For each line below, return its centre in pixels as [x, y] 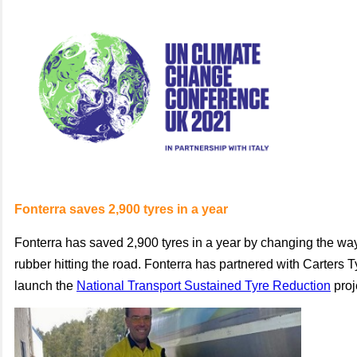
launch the [45, 286]
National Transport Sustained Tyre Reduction [204, 286]
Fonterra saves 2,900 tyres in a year [121, 209]
